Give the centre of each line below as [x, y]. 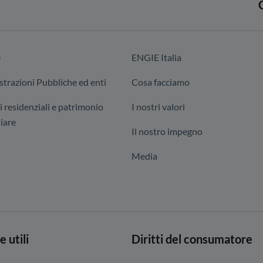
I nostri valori [158, 107]
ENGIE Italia [156, 57]
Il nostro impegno [167, 131]
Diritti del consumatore [192, 239]
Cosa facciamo [161, 82]
